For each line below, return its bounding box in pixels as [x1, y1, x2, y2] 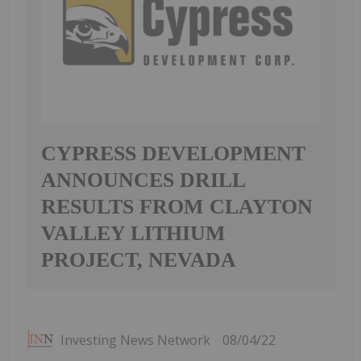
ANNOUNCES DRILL [41, 168, 245, 192]
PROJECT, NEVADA [41, 247, 236, 272]
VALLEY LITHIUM [41, 221, 226, 245]
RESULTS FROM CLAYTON [41, 194, 313, 218]
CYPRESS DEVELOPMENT [41, 141, 305, 165]
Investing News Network [60, 330, 210, 349]
